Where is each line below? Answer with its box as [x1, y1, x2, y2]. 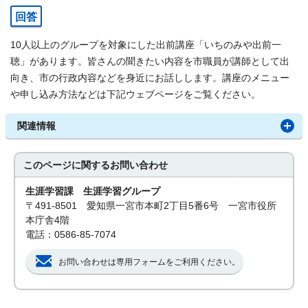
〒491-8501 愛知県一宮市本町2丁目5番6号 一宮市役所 [25, 201, 277, 211]
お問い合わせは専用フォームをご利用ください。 [58, 258, 241, 266]
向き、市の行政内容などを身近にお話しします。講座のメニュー [10, 73, 289, 83]
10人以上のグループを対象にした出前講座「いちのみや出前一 [10, 40, 281, 50]
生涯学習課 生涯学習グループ [25, 186, 161, 197]
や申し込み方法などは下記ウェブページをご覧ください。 [10, 89, 261, 100]
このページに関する [23, 160, 111, 170]
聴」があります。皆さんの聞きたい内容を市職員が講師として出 [10, 56, 289, 67]
